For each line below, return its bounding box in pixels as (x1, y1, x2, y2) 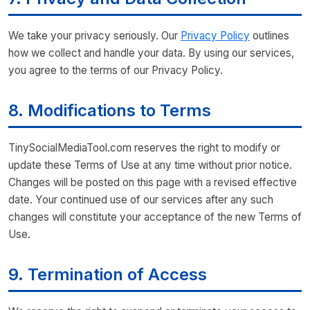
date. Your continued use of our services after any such (8, 193, 273, 206)
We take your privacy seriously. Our (8, 29, 181, 42)
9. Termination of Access (8, 264, 207, 284)
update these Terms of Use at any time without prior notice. (8, 158, 292, 172)
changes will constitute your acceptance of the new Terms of (8, 210, 302, 224)
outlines (250, 29, 289, 42)
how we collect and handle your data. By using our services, (8, 46, 294, 60)
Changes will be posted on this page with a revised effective (8, 176, 297, 189)
